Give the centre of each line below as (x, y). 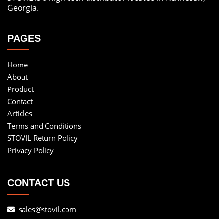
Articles (20, 114)
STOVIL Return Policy (43, 138)
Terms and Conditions (44, 126)
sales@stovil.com (47, 209)
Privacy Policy (31, 150)
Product (21, 89)
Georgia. (23, 8)
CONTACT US (39, 183)
